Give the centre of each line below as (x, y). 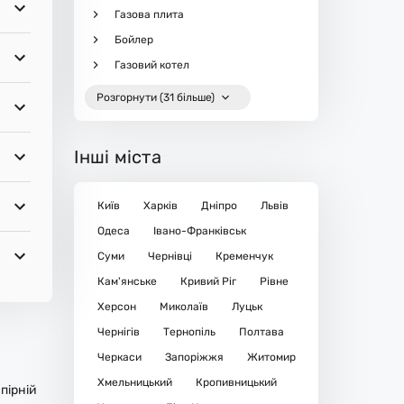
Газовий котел (151, 64)
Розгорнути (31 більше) (156, 97)
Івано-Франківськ (199, 231)
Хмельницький (134, 382)
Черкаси (119, 357)
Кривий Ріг (208, 281)
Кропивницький (236, 382)
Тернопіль (189, 332)
